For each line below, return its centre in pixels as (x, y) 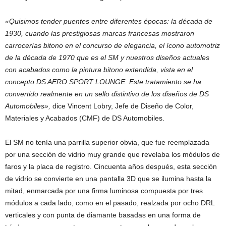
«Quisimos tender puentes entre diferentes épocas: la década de (109, 21)
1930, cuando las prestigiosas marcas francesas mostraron (100, 34)
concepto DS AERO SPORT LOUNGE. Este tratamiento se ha (103, 82)
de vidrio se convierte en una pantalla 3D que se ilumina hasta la (108, 179)
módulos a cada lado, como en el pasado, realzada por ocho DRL (110, 203)
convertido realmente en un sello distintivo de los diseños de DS (107, 94)
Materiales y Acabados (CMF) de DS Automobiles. (85, 118)
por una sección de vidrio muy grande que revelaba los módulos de (112, 155)
